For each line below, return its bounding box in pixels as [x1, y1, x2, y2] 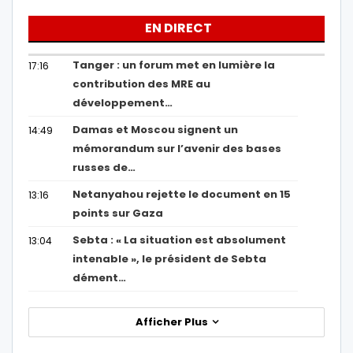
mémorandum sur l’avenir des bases [72, 141, 282, 157]
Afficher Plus [135, 314, 210, 330]
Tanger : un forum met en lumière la [72, 58, 276, 73]
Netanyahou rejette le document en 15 [72, 187, 292, 203]
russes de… [72, 160, 136, 176]
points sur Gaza [72, 206, 164, 221]
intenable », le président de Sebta [72, 251, 267, 267]
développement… [72, 95, 173, 111]
